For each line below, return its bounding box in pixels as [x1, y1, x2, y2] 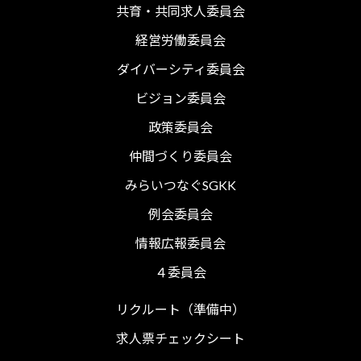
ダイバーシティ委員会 [116, 60, 245, 77]
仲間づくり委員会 [129, 147, 232, 164]
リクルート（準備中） [116, 301, 245, 317]
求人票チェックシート [116, 330, 245, 346]
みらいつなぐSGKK [125, 176, 236, 193]
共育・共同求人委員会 [116, 2, 245, 19]
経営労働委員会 [135, 31, 226, 48]
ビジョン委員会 [135, 89, 226, 106]
